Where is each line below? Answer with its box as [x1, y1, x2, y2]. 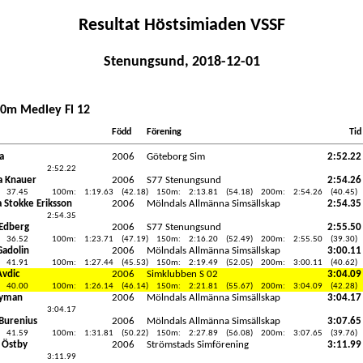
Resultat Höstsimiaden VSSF [78, 16, 285, 36]
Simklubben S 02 [146, 268, 218, 280]
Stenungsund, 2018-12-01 [103, 53, 260, 70]
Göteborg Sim [146, 151, 205, 162]
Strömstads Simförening [146, 339, 249, 350]
